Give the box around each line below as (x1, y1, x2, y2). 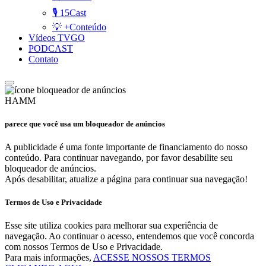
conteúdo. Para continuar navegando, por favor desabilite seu (5, 152, 233, 163)
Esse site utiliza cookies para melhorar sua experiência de (5, 220, 218, 231)
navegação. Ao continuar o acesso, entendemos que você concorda (5, 231, 254, 242)
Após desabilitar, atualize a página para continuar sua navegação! (5, 173, 248, 184)
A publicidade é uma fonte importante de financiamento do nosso (5, 141, 248, 152)
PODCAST (28, 43, 73, 53)
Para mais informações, (5, 252, 93, 263)
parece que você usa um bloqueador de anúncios (5, 119, 165, 128)
